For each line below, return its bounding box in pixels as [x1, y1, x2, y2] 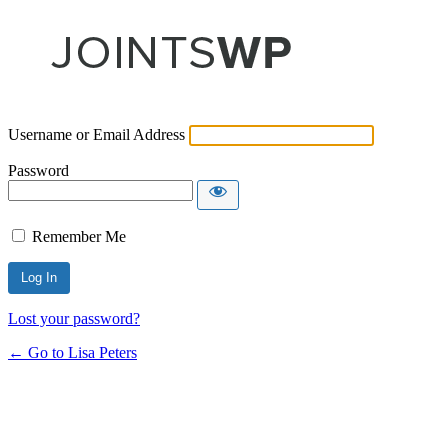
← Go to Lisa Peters [8, 343, 137, 361]
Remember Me [32, 227, 126, 245]
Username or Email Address [8, 125, 185, 143]
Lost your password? [8, 309, 140, 327]
